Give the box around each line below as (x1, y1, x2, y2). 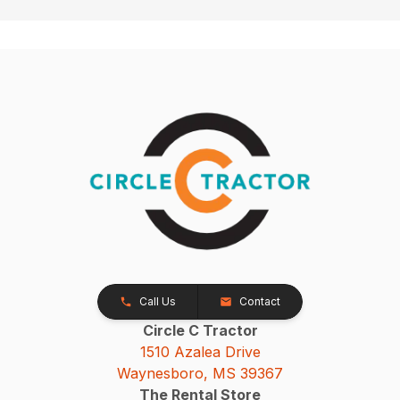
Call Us (139, 294, 176, 308)
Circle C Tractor (142, 321, 258, 339)
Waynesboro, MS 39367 (117, 363, 283, 382)
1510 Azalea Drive (139, 342, 261, 361)
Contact (239, 294, 280, 308)
